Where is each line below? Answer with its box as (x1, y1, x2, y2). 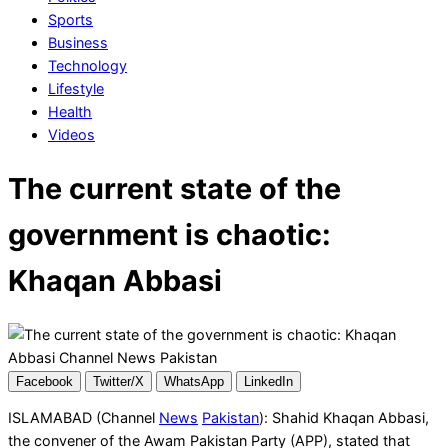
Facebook (16, 373, 73, 389)
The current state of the (8, 170, 341, 206)
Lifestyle (48, 80, 104, 98)
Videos (48, 126, 95, 144)
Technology (48, 57, 127, 75)
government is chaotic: (8, 216, 331, 252)
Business (48, 34, 108, 52)
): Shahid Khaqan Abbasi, (259, 409, 429, 427)
